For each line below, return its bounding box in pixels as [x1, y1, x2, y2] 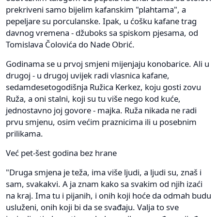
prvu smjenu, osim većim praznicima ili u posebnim [6, 116, 197, 128]
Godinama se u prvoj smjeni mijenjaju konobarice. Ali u [6, 58, 209, 70]
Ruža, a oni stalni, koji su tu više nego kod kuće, [6, 93, 181, 105]
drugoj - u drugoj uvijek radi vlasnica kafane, [6, 70, 170, 81]
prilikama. [6, 128, 43, 139]
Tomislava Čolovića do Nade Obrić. [6, 39, 135, 50]
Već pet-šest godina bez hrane [6, 147, 117, 159]
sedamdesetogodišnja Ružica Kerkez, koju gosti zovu [6, 81, 201, 93]
